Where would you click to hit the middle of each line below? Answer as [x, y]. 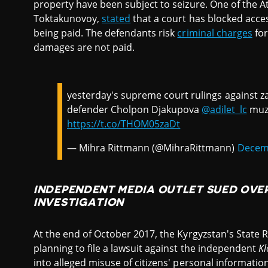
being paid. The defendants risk [106, 33]
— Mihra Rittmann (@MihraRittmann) [152, 148]
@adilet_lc [224, 110]
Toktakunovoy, [68, 19]
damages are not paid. [87, 48]
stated [116, 19]
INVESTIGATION [79, 202]
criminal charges [215, 33]
